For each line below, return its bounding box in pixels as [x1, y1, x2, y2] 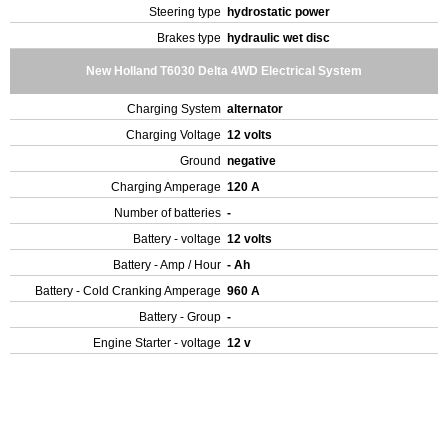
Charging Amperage [111, 180, 221, 194]
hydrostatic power [227, 5, 333, 19]
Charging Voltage [126, 128, 221, 142]
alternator [227, 102, 286, 116]
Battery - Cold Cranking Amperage [35, 284, 221, 298]
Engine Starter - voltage [93, 336, 221, 350]
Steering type [149, 5, 221, 19]
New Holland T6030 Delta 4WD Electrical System [86, 64, 362, 78]
